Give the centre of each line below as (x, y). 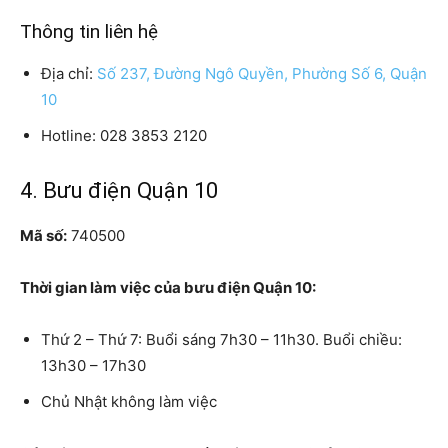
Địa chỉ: (69, 73)
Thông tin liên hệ (89, 31)
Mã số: (43, 235)
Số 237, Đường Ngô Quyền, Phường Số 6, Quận (262, 73)
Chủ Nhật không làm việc (129, 401)
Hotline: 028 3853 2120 (124, 135)
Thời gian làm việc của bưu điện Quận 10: (168, 287)
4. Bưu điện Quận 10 (119, 190)
